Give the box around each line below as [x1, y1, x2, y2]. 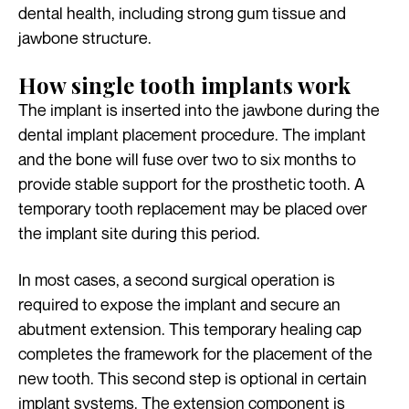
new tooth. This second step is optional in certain [18, 368, 367, 389]
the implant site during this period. [18, 223, 260, 244]
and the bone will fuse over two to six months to [18, 149, 356, 170]
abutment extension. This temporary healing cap [18, 319, 362, 340]
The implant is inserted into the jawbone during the [18, 100, 380, 121]
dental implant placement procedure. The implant [18, 124, 366, 145]
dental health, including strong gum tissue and [18, 3, 346, 24]
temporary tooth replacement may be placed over [18, 198, 367, 219]
